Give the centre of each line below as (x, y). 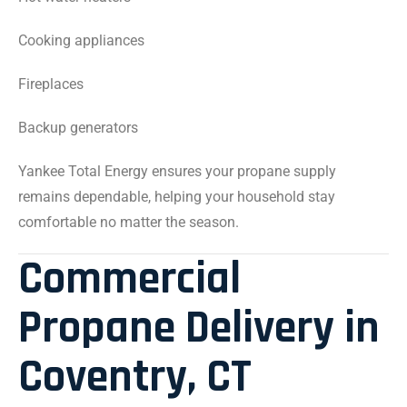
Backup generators (78, 128)
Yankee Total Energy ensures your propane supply (177, 171)
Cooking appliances (81, 40)
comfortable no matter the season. (129, 222)
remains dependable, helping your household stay (177, 197)
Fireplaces (51, 84)
